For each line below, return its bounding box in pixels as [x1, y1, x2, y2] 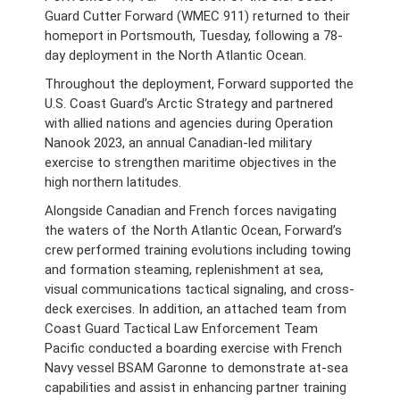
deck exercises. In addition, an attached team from [44, 300, 346, 317]
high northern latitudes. [44, 173, 181, 190]
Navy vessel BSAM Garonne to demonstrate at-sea [44, 359, 348, 376]
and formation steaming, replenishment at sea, [44, 261, 323, 278]
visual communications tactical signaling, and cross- [44, 280, 354, 297]
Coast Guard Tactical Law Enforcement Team [44, 320, 318, 337]
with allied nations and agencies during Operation [44, 114, 333, 131]
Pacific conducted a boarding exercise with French [44, 339, 342, 356]
